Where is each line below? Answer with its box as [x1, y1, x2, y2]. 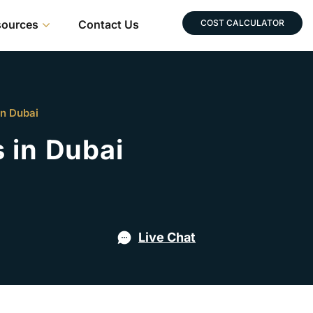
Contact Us [78, 17, 139, 31]
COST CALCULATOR [201, 17, 284, 28]
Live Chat [138, 230, 196, 245]
